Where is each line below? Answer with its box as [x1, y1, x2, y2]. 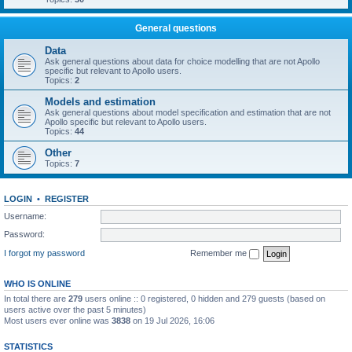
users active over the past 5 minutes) [4, 304, 146, 314]
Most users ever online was [4, 315, 112, 325]
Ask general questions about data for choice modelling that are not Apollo [45, 57, 320, 66]
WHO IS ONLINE [4, 278, 71, 288]
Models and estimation [45, 96, 156, 108]
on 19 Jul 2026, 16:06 [130, 315, 214, 325]
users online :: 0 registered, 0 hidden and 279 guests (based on [82, 293, 325, 303]
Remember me [190, 247, 249, 258]
